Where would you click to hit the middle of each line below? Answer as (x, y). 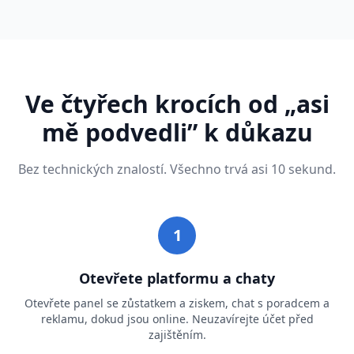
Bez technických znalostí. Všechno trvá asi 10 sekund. (177, 169)
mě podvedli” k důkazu (177, 133)
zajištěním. (177, 335)
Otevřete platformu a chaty (177, 279)
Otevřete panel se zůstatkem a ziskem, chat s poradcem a (177, 303)
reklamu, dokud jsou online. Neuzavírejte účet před (177, 319)
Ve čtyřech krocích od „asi (177, 104)
